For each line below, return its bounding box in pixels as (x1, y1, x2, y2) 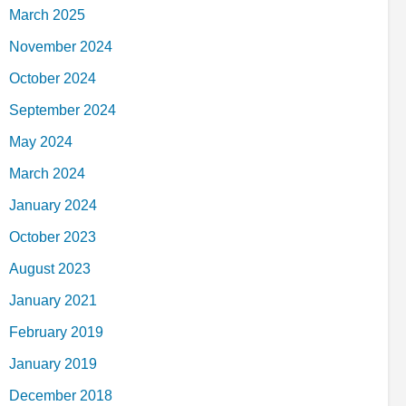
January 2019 (9, 355, 97, 372)
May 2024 (9, 133, 72, 150)
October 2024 (9, 70, 96, 86)
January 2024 (9, 197, 97, 213)
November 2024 (9, 38, 112, 54)
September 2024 (9, 101, 116, 118)
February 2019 (9, 324, 103, 340)
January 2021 (9, 292, 97, 308)
